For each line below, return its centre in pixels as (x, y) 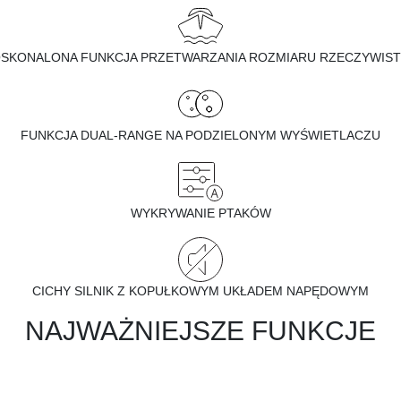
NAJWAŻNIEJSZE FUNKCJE (200, 331)
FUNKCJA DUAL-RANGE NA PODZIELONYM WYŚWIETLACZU (200, 135)
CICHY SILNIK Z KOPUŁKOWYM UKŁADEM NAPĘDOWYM (200, 291)
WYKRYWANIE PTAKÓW (200, 213)
